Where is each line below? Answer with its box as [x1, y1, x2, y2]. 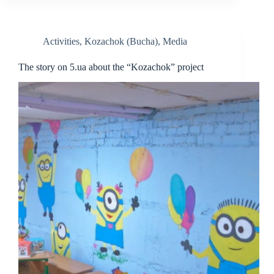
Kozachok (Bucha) [84, 36, 158, 47]
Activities [43, 36, 80, 47]
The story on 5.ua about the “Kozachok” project [18, 62, 206, 73]
